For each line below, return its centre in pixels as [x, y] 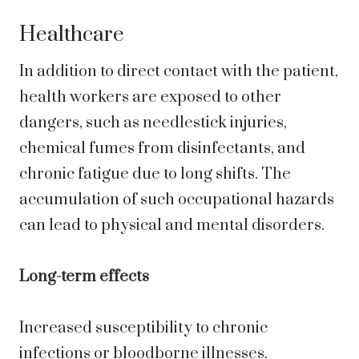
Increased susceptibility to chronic [143, 329]
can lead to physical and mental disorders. [172, 226]
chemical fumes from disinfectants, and [162, 149]
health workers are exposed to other [150, 98]
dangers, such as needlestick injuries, [153, 123]
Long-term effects [84, 277]
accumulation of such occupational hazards [177, 200]
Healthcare [72, 35]
